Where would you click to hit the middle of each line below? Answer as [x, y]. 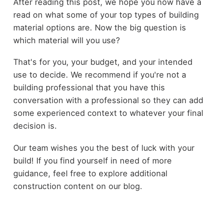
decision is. [35, 126]
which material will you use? [66, 40]
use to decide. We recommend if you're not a [99, 75]
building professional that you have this [89, 88]
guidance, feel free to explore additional [90, 173]
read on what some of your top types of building [106, 14]
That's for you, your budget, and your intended [103, 62]
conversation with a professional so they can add [108, 100]
